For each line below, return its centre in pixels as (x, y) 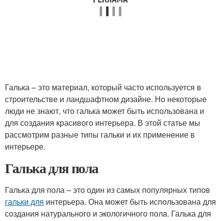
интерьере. (25, 146)
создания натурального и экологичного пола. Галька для (108, 213)
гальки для (24, 202)
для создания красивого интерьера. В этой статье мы (103, 123)
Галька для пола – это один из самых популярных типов (108, 190)
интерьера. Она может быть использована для (130, 202)
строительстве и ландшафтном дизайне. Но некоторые (106, 99)
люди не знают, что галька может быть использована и (105, 111)
